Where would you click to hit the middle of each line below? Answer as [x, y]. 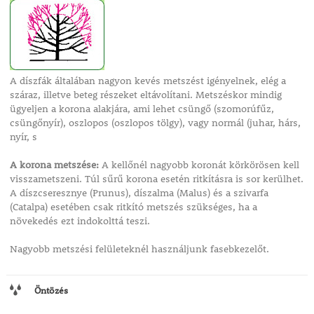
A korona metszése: [54, 165]
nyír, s [23, 137]
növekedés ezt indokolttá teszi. [80, 221]
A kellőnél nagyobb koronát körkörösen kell [199, 165]
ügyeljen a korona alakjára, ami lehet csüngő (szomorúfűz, [142, 109]
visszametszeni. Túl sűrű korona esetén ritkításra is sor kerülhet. [156, 179]
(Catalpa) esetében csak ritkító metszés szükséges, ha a [133, 207]
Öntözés [51, 291]
